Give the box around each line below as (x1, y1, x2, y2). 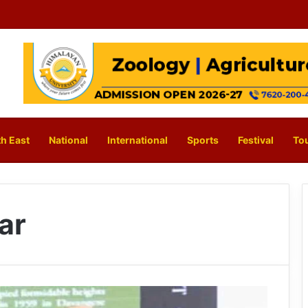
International (107, 134, 168, 146)
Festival (238, 134, 274, 146)
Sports (187, 134, 219, 146)
